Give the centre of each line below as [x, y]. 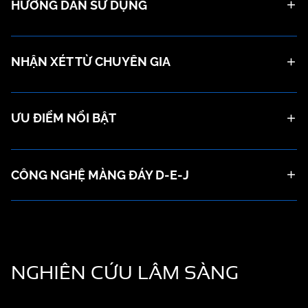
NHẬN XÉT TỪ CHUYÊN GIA [91, 62]
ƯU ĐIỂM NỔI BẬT [64, 118]
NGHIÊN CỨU [72, 273]
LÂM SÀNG [186, 273]
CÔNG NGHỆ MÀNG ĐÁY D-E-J [100, 175]
